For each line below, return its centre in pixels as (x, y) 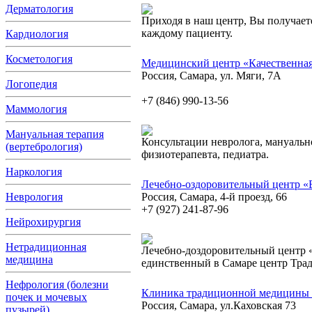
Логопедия (31, 84)
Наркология (34, 172)
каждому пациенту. (187, 33)
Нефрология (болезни (57, 284)
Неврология (34, 197)
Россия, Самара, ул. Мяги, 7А (211, 76)
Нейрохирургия (43, 222)
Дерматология (39, 9)
